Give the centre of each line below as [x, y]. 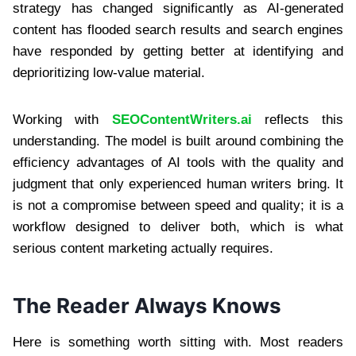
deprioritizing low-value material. [109, 73]
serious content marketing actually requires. [143, 249]
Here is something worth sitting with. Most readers [178, 342]
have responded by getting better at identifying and [178, 52]
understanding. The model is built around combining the [178, 141]
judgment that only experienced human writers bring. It [178, 184]
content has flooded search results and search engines [178, 30]
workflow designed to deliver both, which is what [178, 227]
